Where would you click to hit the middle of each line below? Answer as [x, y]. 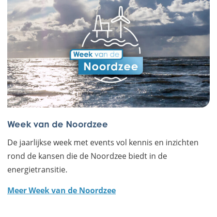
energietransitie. [37, 170]
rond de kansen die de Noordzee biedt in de [87, 156]
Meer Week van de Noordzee [62, 191]
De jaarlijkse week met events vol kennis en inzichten [103, 142]
